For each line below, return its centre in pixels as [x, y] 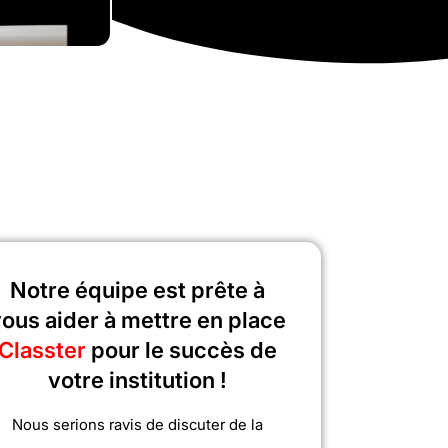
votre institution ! [137, 380]
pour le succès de [183, 350]
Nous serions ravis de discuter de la [137, 425]
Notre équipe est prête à [137, 290]
